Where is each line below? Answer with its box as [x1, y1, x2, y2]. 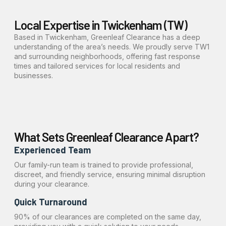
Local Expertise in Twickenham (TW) [14, 18, 187, 32]
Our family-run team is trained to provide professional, [14, 160, 193, 169]
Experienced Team [14, 144, 91, 155]
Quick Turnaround [14, 196, 87, 207]
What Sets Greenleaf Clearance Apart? [14, 130, 199, 144]
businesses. [14, 71, 53, 80]
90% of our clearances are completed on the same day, [14, 212, 201, 221]
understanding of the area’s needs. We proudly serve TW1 [14, 42, 209, 51]
